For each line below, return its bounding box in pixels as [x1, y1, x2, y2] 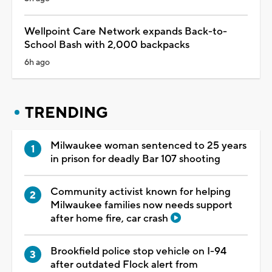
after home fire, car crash [50, 211, 171, 225]
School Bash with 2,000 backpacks [24, 38, 189, 52]
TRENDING [25, 103, 108, 123]
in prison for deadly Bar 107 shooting [50, 152, 220, 166]
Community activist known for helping [50, 185, 231, 199]
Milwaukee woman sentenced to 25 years [50, 138, 246, 152]
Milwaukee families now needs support [50, 198, 233, 212]
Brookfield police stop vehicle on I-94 [50, 244, 226, 258]
